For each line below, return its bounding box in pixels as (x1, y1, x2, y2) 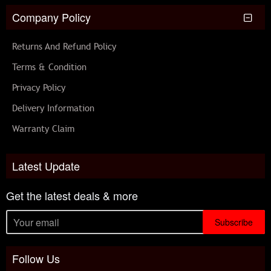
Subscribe (215, 216, 253, 228)
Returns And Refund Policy (12, 41, 116, 52)
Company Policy (12, 9, 91, 25)
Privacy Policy (12, 82, 65, 93)
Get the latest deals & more (6, 188, 138, 203)
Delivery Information (12, 103, 94, 114)
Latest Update (12, 158, 80, 174)
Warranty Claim (12, 123, 74, 134)
